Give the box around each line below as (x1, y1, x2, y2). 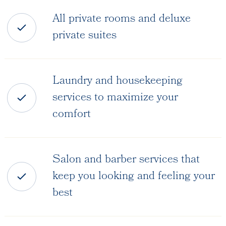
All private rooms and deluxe (52, 10, 191, 29)
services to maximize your (52, 88, 178, 107)
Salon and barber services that (52, 150, 200, 169)
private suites (52, 26, 117, 45)
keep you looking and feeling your (52, 167, 215, 186)
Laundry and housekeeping (52, 72, 183, 91)
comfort (52, 105, 91, 124)
